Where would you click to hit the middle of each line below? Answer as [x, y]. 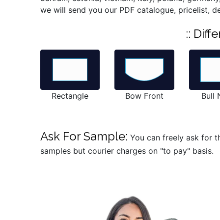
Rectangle [70, 96]
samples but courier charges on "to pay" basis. [127, 151]
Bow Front [144, 96]
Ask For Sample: [84, 137]
